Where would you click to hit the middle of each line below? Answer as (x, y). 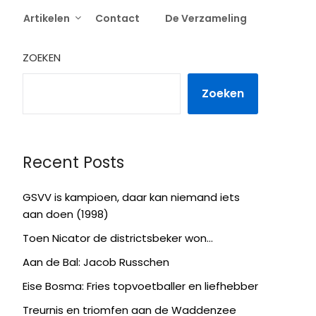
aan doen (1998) (65, 214)
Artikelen (47, 18)
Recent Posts (73, 162)
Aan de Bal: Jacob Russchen (96, 262)
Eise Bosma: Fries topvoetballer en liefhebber (140, 286)
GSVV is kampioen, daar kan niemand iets (131, 197)
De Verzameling (206, 18)
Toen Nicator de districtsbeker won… (117, 238)
